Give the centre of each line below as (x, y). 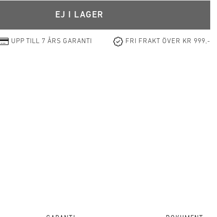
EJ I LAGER (79, 15)
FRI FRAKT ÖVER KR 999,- (168, 41)
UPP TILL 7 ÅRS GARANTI (52, 41)
